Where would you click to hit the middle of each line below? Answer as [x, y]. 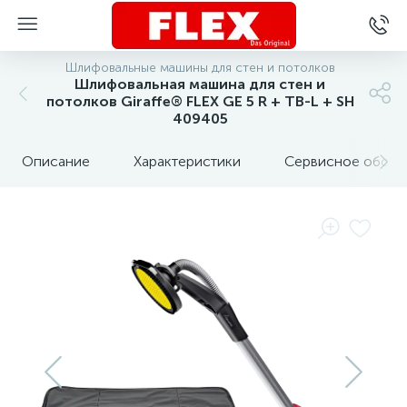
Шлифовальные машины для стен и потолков [200, 68]
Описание [56, 161]
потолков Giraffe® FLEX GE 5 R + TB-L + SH [200, 101]
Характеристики [187, 161]
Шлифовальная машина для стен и [200, 84]
